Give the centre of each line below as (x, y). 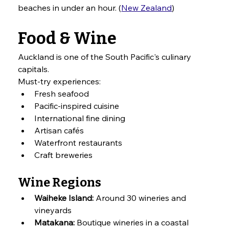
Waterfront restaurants (78, 143)
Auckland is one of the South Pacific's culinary (106, 57)
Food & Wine (67, 39)
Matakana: (55, 223)
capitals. (34, 69)
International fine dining (80, 118)
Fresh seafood (62, 94)
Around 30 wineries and (141, 198)
